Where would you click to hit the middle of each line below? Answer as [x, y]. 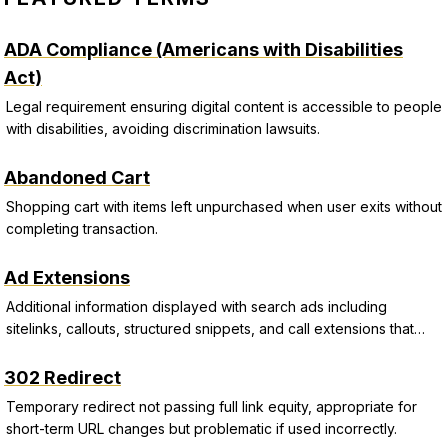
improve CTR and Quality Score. [112, 350]
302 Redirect [62, 377]
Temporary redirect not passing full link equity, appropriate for [211, 406]
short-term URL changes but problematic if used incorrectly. [201, 428]
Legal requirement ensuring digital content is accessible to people [224, 106]
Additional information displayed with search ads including [196, 306]
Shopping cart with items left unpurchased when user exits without [224, 206]
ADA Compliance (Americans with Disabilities [203, 49]
